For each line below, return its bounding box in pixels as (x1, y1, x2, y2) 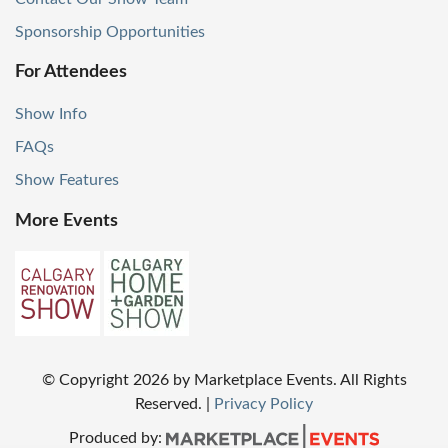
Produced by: (68, 429, 166, 446)
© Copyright (41, 371, 133, 388)
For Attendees (15, 63, 127, 82)
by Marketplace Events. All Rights (172, 371, 407, 388)
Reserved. (135, 395, 206, 412)
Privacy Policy (214, 395, 313, 412)
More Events (15, 211, 118, 230)
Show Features (15, 172, 119, 189)
